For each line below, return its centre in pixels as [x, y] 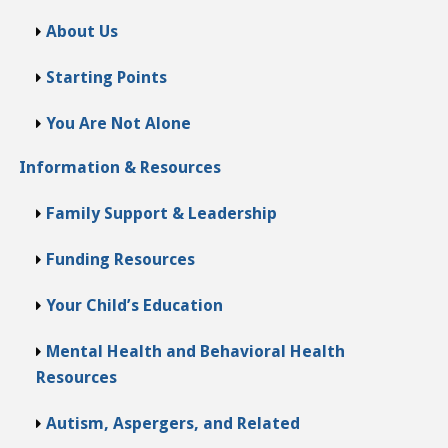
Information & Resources [120, 167]
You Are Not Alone [118, 123]
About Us [82, 31]
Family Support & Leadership [161, 213]
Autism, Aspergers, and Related [173, 423]
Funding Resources [120, 259]
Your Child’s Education [134, 305]
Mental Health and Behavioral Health [195, 351]
